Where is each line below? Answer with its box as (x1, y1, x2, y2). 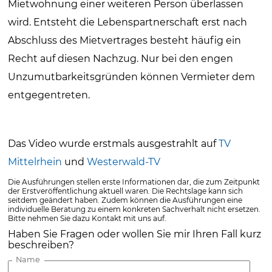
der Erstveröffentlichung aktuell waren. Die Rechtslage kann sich (8, 186, 243, 195)
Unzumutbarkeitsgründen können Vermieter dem (8, 70, 256, 83)
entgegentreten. (8, 89, 90, 101)
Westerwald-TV (87, 155, 161, 168)
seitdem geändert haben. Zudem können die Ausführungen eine (8, 195, 243, 205)
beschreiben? (8, 239, 75, 251)
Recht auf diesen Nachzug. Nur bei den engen (8, 52, 234, 64)
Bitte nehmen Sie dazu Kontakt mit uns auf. (8, 213, 167, 223)
